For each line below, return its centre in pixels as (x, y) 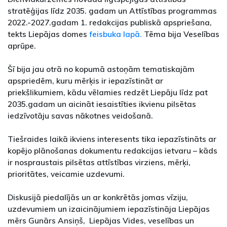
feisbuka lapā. (116, 34)
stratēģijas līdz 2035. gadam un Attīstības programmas (112, 11)
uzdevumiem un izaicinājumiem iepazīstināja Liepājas (109, 209)
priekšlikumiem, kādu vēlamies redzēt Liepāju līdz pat (108, 92)
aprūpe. (22, 46)
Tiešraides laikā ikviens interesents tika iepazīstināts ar (112, 139)
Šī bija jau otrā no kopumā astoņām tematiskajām (101, 69)
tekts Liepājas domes (48, 34)
